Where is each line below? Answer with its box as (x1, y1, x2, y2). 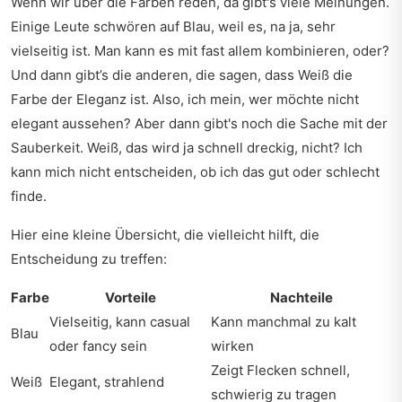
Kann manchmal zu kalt (211, 313, 356, 330)
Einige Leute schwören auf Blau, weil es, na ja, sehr (11, 18, 336, 35)
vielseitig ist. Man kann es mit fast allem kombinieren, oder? (11, 42, 389, 59)
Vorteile (104, 289, 156, 306)
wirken (211, 337, 254, 354)
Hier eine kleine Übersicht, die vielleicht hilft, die (11, 226, 319, 243)
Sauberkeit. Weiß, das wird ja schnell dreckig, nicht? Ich (11, 139, 363, 156)
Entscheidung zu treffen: (11, 250, 167, 267)
